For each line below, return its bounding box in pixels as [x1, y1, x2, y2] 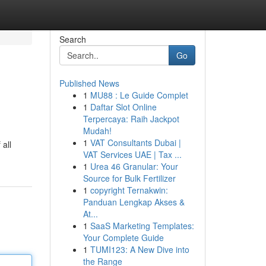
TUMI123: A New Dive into [90, 243, 189, 255]
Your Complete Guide [83, 232, 164, 243]
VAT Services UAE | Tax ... [83, 148, 182, 160]
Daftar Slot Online [90, 101, 157, 113]
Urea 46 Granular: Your [90, 160, 178, 172]
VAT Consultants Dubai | [90, 137, 181, 148]
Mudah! [83, 125, 112, 137]
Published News [59, 77, 119, 89]
